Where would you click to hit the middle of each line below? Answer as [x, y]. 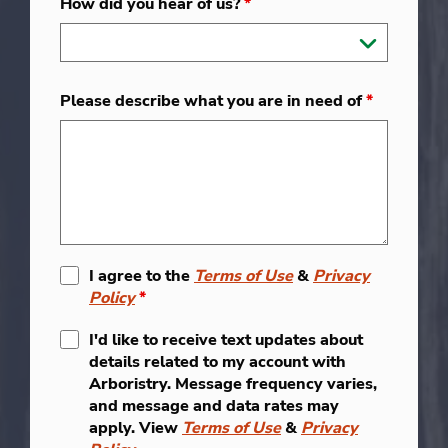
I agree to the [141, 276]
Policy [112, 298]
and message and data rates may [214, 406]
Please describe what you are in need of [213, 101]
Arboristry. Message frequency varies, [233, 384]
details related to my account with [217, 362]
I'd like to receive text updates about [226, 340]
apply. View [135, 428]
